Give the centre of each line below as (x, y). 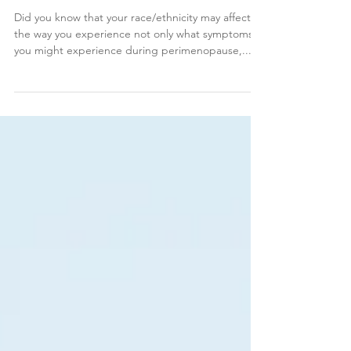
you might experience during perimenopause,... (133, 81)
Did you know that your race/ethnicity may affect (132, 49)
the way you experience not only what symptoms (134, 65)
